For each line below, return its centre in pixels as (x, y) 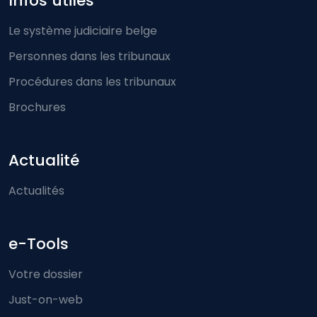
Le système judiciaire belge (83, 31)
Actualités (36, 191)
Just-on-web (46, 300)
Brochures (37, 108)
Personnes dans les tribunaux (90, 57)
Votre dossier (46, 275)
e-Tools (39, 244)
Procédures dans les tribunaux (92, 82)
